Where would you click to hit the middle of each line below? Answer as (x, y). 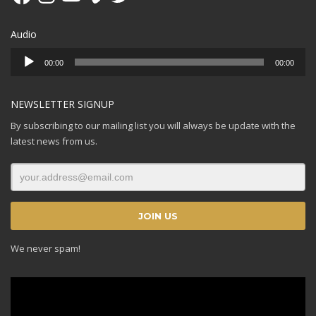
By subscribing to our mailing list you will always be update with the (153, 126)
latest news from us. (54, 141)
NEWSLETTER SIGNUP (62, 104)
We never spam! (45, 248)
